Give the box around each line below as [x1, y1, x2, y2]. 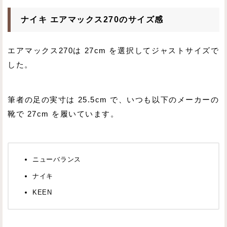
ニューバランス [32, 156, 81, 164]
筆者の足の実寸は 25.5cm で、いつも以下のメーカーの [8, 96, 219, 104]
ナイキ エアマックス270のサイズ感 [20, 15, 164, 24]
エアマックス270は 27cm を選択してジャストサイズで [8, 46, 219, 55]
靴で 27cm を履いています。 [8, 110, 119, 119]
